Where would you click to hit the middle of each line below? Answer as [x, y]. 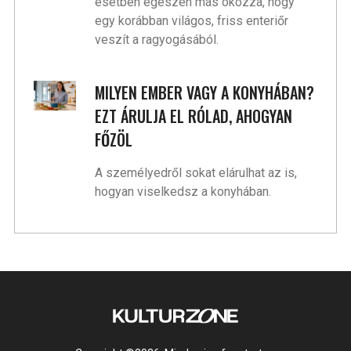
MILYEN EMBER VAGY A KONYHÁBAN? [205, 93]
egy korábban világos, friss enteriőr [192, 21]
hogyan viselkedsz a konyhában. [185, 192]
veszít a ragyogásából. [159, 40]
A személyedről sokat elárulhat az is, [196, 173]
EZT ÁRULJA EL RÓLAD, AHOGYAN [194, 116]
